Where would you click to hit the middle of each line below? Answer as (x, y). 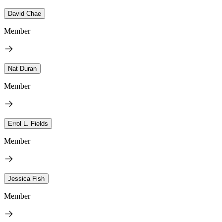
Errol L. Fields (28, 123)
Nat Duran (22, 68)
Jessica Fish (26, 178)
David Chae (25, 13)
